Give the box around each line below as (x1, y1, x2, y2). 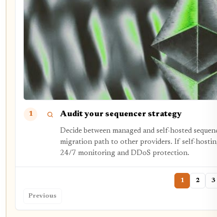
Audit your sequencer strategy (60, 110, 182, 118)
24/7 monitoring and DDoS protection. (60, 150, 189, 157)
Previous (29, 193, 57, 200)
